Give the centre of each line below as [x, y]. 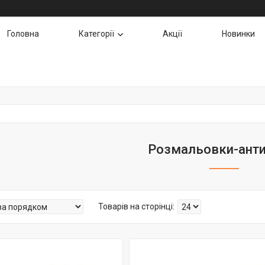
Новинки [238, 34]
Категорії [96, 34]
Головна [23, 34]
